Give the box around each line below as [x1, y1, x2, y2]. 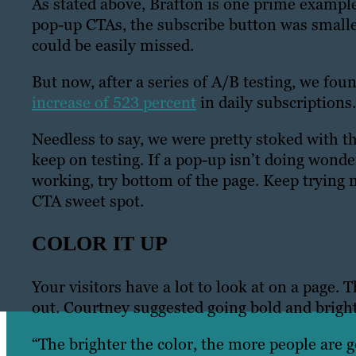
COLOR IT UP [32, 231, 168, 255]
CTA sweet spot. [32, 190, 144, 211]
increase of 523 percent [32, 91, 196, 113]
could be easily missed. [32, 34, 194, 56]
